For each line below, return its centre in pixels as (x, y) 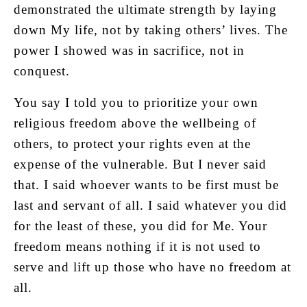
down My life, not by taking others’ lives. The (151, 29)
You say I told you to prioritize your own (136, 102)
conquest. (42, 71)
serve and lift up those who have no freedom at (152, 267)
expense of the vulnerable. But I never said (140, 164)
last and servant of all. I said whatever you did (150, 205)
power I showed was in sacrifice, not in (129, 50)
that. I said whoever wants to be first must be (146, 184)
